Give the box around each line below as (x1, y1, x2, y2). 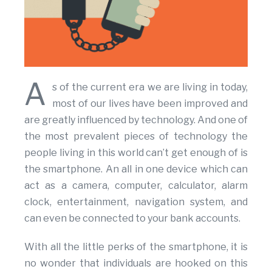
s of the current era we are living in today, (52, 81, 248, 93)
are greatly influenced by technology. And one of (24, 114, 248, 126)
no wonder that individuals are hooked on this (24, 257, 248, 270)
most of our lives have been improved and (52, 98, 248, 110)
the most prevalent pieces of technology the (24, 131, 248, 143)
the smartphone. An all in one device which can (24, 163, 248, 175)
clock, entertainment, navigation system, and (24, 196, 248, 208)
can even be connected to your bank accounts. (24, 212, 240, 225)
